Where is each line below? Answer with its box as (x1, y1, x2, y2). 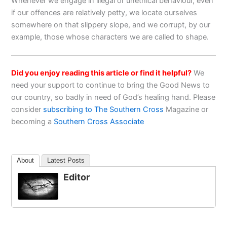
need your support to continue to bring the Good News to (11, 80, 210, 90)
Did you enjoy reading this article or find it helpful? (11, 68, 192, 78)
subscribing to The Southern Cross (43, 104, 164, 114)
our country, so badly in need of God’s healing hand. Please (11, 92, 216, 102)
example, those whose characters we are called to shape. (11, 32, 209, 42)
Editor (63, 172, 90, 183)
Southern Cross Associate (54, 117, 146, 126)
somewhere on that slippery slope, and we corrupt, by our (11, 20, 211, 30)
